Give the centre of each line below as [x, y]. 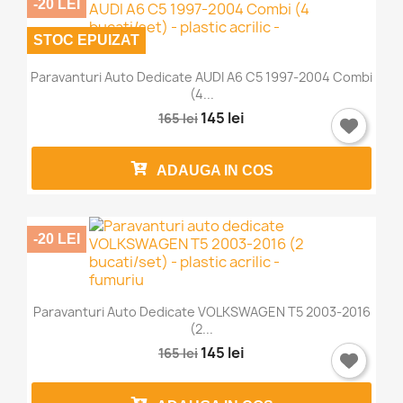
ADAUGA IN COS [215, 171]
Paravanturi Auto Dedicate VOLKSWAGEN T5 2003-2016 [201, 312]
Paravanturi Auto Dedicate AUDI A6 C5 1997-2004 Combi [201, 77]
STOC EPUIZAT [86, 40]
